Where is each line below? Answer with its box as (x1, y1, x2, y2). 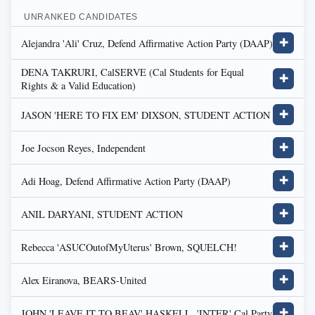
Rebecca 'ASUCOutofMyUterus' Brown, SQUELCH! (21, 240, 237, 254)
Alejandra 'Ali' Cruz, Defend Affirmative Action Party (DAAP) (21, 36, 273, 50)
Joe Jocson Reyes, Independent (21, 141, 146, 155)
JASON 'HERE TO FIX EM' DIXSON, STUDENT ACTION (21, 108, 270, 122)
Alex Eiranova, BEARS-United (21, 273, 146, 287)
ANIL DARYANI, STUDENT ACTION (21, 207, 183, 221)
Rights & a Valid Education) (21, 79, 136, 92)
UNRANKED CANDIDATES (24, 13, 139, 21)
